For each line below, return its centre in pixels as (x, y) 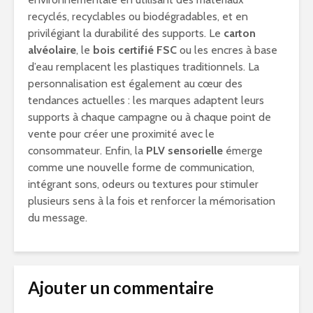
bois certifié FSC (135, 50)
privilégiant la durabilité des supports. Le (126, 33)
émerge (243, 151)
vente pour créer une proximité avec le (121, 134)
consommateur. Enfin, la (87, 151)
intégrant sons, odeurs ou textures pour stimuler (143, 184)
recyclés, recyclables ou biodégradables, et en (138, 16)
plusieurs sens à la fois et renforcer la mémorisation (152, 201)
